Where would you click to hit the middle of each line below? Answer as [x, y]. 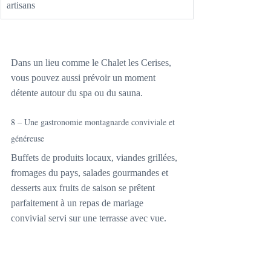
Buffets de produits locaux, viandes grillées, [95, 158]
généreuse [28, 139]
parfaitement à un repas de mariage [78, 203]
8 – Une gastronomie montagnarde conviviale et [94, 122]
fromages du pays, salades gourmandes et [91, 173]
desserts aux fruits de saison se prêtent [84, 188]
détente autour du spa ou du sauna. [77, 93]
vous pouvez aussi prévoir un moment [84, 78]
